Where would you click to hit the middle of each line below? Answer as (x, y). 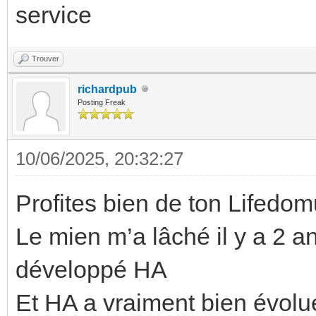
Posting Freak (102, 102)
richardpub (107, 89)
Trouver (45, 58)
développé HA (91, 269)
